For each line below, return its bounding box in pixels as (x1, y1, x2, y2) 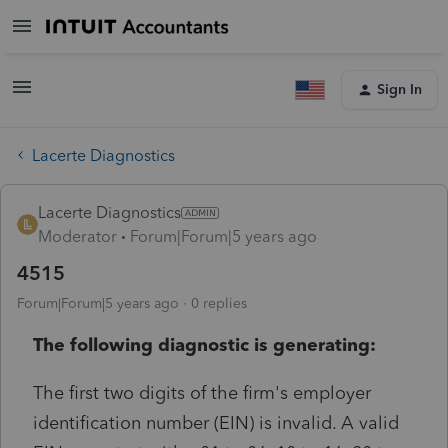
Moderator (38, 226, 117, 246)
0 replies (191, 294, 247, 312)
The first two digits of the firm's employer (33, 381, 371, 404)
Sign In (377, 81, 422, 98)
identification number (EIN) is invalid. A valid (33, 411, 399, 434)
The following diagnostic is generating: (33, 333, 376, 356)
